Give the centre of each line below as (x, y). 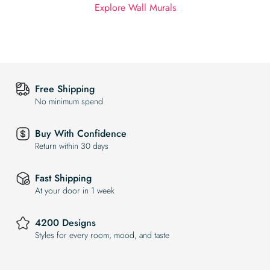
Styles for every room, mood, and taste (102, 235)
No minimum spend (69, 101)
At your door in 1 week (75, 190)
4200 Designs (65, 222)
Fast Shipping (63, 178)
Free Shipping (65, 89)
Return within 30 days (72, 146)
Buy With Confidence (81, 133)
